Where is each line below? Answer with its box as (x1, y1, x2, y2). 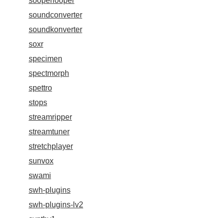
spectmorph (28, 69, 69, 78)
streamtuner (28, 127, 70, 136)
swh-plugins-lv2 (28, 200, 83, 209)
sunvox (28, 157, 54, 165)
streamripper (28, 113, 72, 122)
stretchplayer (28, 142, 73, 151)
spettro (28, 84, 52, 92)
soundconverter (28, 11, 82, 19)
